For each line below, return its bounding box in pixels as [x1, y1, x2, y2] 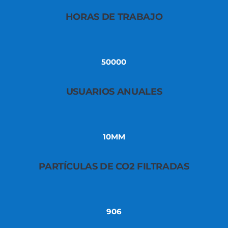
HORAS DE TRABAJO [65, 11, 163, 22]
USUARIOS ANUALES [66, 86, 162, 97]
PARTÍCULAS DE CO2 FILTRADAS [39, 161, 189, 172]
